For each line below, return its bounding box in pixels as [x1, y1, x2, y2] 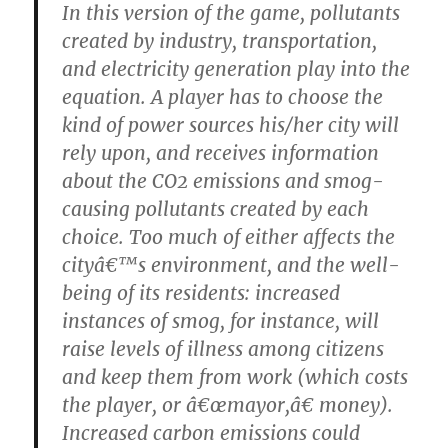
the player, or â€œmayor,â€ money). [62, 393, 394, 418]
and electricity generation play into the [62, 57, 411, 82]
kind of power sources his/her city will [62, 113, 400, 138]
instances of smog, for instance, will [62, 309, 380, 334]
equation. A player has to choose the [62, 85, 384, 110]
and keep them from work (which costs [62, 365, 409, 390]
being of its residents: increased [62, 281, 341, 306]
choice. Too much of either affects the [62, 225, 396, 250]
